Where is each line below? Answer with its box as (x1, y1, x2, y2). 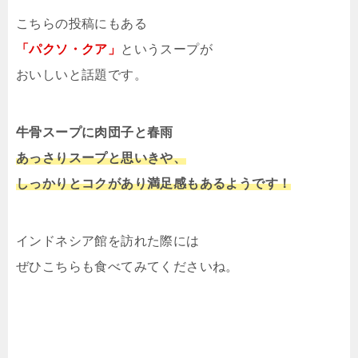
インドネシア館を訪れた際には (16, 234, 200, 249)
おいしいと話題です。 (16, 68, 147, 82)
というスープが (121, 42, 213, 57)
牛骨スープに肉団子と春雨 (16, 125, 173, 140)
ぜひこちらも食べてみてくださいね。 (16, 260, 239, 274)
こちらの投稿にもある (16, 17, 147, 31)
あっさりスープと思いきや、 (16, 151, 187, 165)
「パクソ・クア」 (16, 42, 121, 57)
